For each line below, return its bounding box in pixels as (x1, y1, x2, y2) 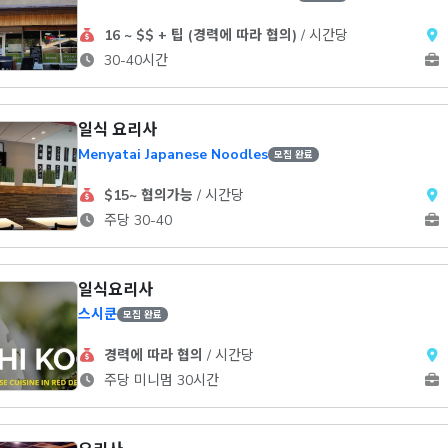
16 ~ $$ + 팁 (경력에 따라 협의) (103, 26, 297, 45)
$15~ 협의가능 (103, 186, 193, 205)
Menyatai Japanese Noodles (78, 145, 268, 164)
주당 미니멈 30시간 (99, 371, 219, 390)
